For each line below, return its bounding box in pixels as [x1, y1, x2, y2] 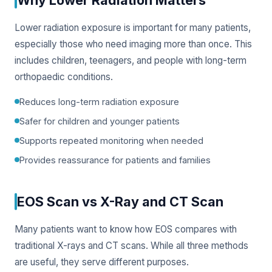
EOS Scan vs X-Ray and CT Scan [17, 193, 223, 209]
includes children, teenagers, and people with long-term [15, 54, 246, 66]
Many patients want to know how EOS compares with [15, 223, 237, 235]
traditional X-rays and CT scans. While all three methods [15, 239, 248, 251]
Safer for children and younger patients [19, 115, 180, 126]
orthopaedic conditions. [15, 70, 113, 83]
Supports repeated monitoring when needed [19, 135, 203, 146]
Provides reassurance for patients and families [19, 154, 211, 165]
